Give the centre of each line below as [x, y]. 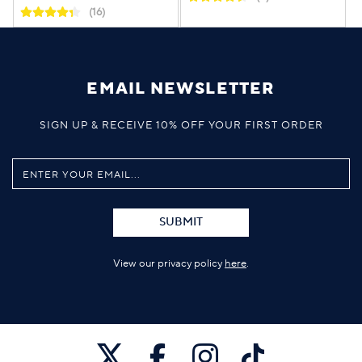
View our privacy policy [169, 263]
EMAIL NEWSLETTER [181, 88]
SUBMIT [181, 222]
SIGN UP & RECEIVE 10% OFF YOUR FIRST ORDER [181, 125]
